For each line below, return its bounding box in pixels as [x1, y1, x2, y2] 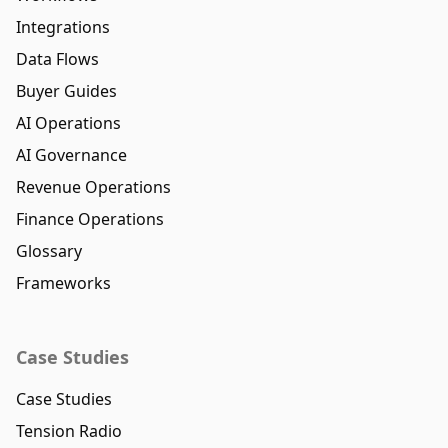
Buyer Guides [16, 80, 117, 103]
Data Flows [16, 48, 99, 71]
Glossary [16, 240, 82, 263]
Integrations [16, 16, 110, 39]
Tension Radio [16, 420, 122, 443]
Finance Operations [16, 208, 164, 231]
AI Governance [16, 144, 127, 167]
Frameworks [16, 272, 111, 295]
